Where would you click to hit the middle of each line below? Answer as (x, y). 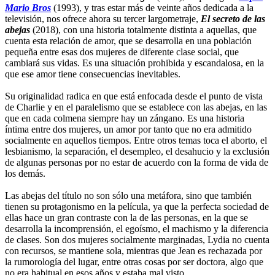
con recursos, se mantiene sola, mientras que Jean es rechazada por (134, 250)
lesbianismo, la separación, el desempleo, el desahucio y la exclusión (137, 151)
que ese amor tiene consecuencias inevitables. (93, 74)
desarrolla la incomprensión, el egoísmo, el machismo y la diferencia (137, 228)
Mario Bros (28, 7)
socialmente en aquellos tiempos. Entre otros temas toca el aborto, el (136, 140)
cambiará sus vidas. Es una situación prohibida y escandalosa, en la (134, 63)
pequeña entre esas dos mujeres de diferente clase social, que (122, 52)
